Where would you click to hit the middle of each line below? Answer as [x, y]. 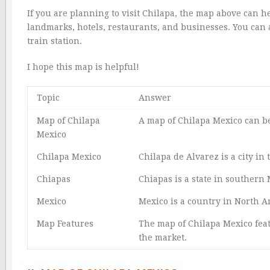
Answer [155, 97]
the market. [163, 237]
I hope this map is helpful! [83, 67]
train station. [55, 41]
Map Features [65, 223]
